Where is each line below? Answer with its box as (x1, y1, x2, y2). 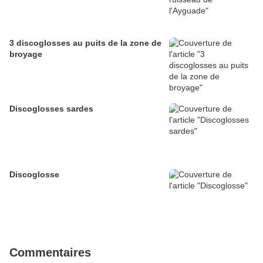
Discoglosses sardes (9, 104, 93, 114)
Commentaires (9, 246, 91, 259)
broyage (9, 49, 42, 59)
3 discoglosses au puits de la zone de (9, 38, 161, 48)
